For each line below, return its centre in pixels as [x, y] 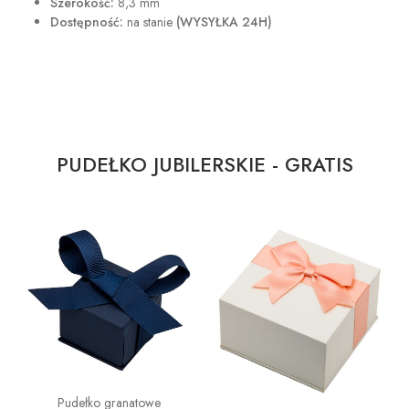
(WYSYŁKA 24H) [224, 22]
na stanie [150, 22]
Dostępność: [87, 22]
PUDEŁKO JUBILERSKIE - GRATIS [204, 164]
